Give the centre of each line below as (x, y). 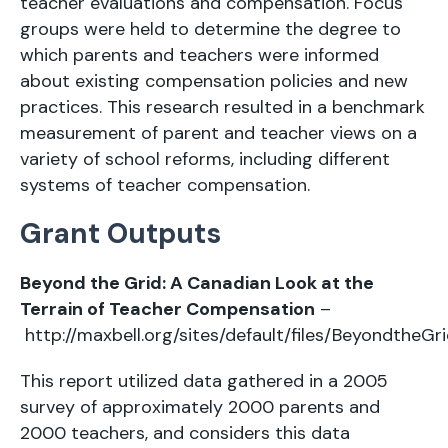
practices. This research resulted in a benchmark (222, 107)
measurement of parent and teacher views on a (218, 133)
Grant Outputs (120, 233)
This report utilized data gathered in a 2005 (204, 381)
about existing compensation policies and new (214, 81)
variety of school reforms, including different (205, 159)
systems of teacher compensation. (165, 185)
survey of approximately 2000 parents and (200, 407)
